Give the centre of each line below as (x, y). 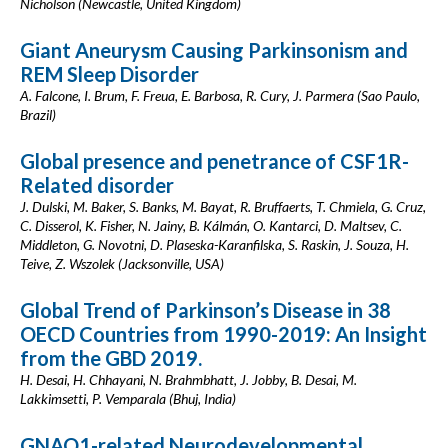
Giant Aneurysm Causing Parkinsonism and (214, 50)
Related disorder (97, 185)
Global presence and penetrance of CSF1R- (214, 161)
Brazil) (38, 114)
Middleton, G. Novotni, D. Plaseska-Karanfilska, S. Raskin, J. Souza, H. (214, 244)
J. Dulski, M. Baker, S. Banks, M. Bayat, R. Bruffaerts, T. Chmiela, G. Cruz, (223, 206)
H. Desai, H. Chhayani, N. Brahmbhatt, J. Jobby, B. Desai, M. (188, 379)
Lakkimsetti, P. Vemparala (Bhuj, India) (128, 398)
